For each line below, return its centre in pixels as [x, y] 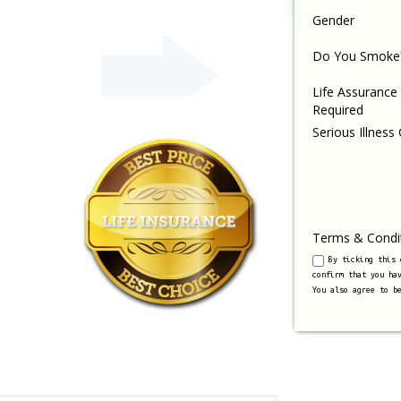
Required [338, 110]
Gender [333, 20]
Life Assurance [355, 92]
